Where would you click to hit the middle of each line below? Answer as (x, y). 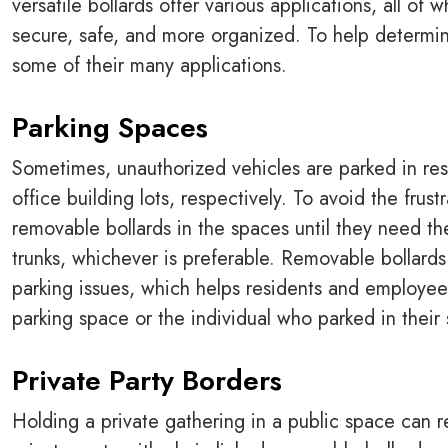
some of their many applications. (149, 65)
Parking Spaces (110, 127)
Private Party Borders (147, 380)
